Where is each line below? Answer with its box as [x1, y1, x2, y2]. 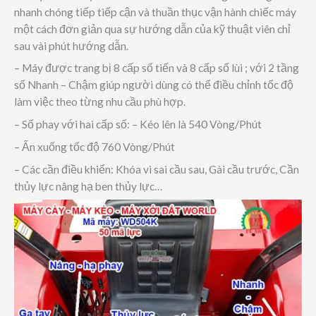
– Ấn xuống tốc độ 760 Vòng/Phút [14, 140, 175, 153]
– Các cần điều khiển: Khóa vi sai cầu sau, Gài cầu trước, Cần [14, 162, 299, 176]
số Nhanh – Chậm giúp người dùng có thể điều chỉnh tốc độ [14, 78, 293, 92]
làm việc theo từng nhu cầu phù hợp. [14, 95, 186, 109]
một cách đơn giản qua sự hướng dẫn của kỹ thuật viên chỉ [14, 22, 291, 35]
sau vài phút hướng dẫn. [14, 39, 128, 52]
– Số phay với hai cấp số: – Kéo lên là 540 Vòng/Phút [14, 118, 262, 131]
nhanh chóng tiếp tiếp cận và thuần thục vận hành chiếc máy [14, 5, 296, 18]
